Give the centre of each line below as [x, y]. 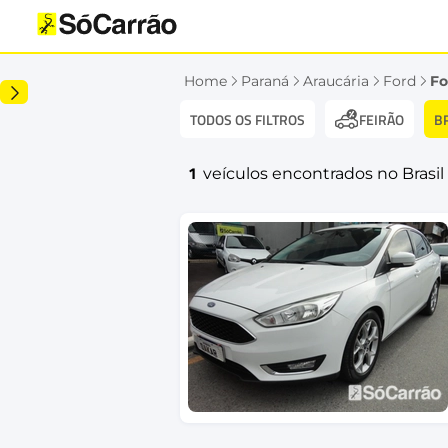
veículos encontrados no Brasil [323, 173]
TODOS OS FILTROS [247, 119]
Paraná [265, 81]
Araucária [336, 81]
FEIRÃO [381, 119]
